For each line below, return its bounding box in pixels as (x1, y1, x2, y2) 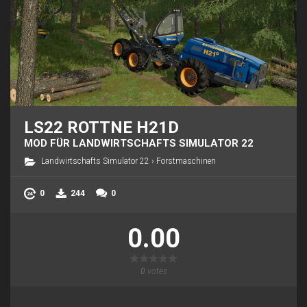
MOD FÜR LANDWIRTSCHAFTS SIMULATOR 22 (24, 137, 254, 150)
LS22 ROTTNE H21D (24, 118, 179, 138)
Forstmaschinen (156, 156, 216, 167)
